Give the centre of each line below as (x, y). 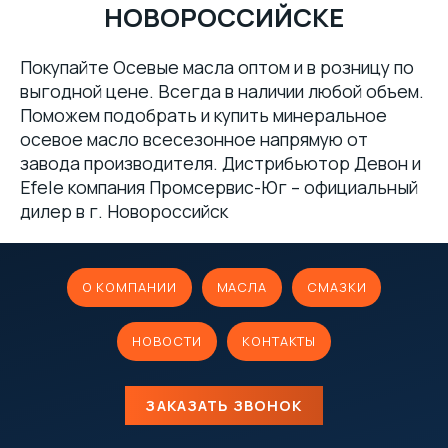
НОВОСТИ (167, 341)
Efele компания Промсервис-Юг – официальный (219, 187)
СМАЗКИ (337, 287)
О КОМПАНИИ (129, 287)
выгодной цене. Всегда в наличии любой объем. (222, 91)
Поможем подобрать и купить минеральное (203, 115)
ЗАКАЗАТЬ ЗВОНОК (224, 405)
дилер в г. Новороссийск (124, 211)
